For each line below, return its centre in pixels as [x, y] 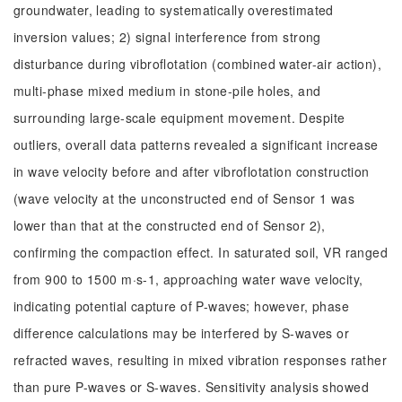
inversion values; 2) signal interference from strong [167, 37]
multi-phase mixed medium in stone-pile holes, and [167, 91]
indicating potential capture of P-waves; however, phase [182, 306]
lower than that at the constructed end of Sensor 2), [170, 225]
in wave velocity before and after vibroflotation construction [192, 171]
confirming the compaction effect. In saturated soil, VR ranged [201, 252]
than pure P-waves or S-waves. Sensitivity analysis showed [191, 387]
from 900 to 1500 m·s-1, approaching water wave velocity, [188, 279]
